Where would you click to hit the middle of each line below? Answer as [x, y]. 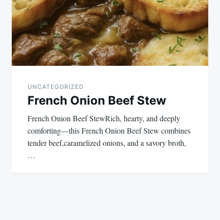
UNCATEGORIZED [56, 86]
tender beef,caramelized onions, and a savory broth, [107, 142]
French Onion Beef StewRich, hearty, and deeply [104, 118]
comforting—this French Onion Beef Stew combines [109, 130]
